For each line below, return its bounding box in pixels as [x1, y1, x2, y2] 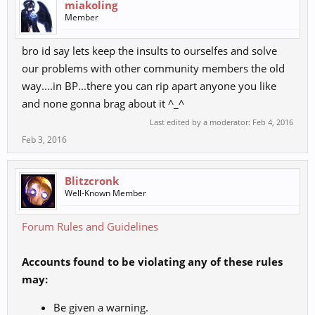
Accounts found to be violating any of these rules [22, 255, 283, 269]
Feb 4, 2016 [252, 117, 293, 128]
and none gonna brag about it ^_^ [22, 96, 184, 111]
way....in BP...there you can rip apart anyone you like [22, 79, 276, 94]
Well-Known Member [65, 187, 146, 200]
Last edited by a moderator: [150, 117, 252, 128]
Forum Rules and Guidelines [22, 219, 158, 234]
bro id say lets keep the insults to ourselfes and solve [22, 44, 277, 58]
